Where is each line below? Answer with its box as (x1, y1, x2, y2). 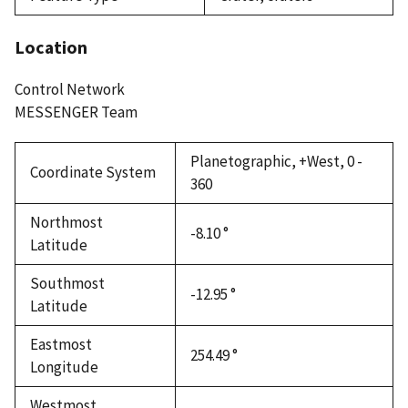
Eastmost (30, 333, 92, 354)
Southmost (30, 272, 105, 293)
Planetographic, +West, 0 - (190, 150, 362, 171)
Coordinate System (30, 161, 156, 182)
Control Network (15, 78, 125, 99)
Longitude (30, 356, 98, 377)
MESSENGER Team (15, 101, 138, 122)
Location (15, 35, 87, 58)
